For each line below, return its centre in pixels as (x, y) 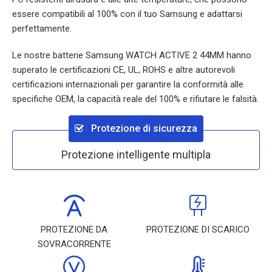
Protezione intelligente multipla (136, 155)
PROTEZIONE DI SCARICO (198, 229)
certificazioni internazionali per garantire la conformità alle (128, 84)
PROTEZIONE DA (74, 229)
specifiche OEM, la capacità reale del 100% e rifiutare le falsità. (135, 99)
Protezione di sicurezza (143, 128)
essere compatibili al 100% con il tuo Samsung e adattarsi (127, 14)
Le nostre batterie (49, 55)
